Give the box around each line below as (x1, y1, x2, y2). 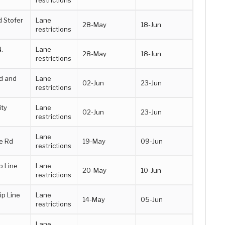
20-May (82, 166, 107, 174)
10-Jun (141, 166, 162, 174)
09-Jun (141, 137, 163, 145)
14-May (82, 195, 105, 203)
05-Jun (141, 195, 163, 203)
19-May (82, 137, 106, 145)
